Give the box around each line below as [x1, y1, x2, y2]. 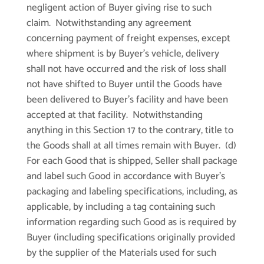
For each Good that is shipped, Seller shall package [26, 153, 237, 170]
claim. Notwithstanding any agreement [26, 15, 192, 32]
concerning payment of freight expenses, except [26, 30, 230, 47]
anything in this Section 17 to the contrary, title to [26, 122, 233, 139]
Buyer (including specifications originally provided [26, 229, 235, 246]
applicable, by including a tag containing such [26, 199, 215, 216]
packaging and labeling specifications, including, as [26, 183, 237, 200]
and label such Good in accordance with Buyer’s [26, 168, 225, 185]
